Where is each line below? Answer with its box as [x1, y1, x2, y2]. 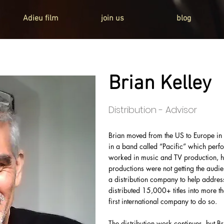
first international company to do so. [108, 196, 217, 206]
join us [100, 13, 124, 23]
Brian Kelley [108, 72, 211, 96]
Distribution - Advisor [108, 103, 197, 116]
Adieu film [23, 13, 58, 23]
